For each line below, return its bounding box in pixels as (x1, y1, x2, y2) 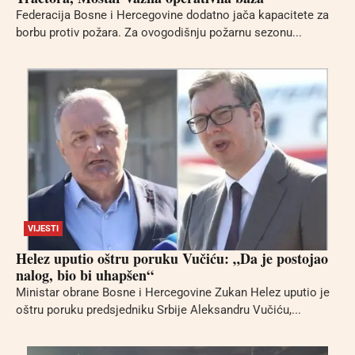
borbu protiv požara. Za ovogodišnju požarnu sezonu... (16, 25, 302, 40)
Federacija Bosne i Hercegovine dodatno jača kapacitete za (16, 8, 329, 23)
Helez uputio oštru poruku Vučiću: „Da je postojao (16, 248, 328, 269)
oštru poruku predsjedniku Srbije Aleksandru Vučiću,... (16, 303, 301, 318)
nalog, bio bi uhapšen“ (16, 265, 154, 286)
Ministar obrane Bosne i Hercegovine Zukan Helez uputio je (16, 285, 330, 300)
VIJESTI (28, 223, 59, 235)
